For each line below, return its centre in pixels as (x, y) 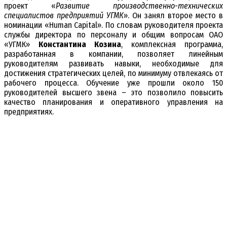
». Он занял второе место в (173, 16)
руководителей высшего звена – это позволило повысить (113, 93)
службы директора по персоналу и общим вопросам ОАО (113, 35)
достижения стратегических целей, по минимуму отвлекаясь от (113, 73)
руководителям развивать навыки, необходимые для (113, 64)
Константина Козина (80, 45)
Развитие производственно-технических (139, 6)
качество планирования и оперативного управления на (113, 102)
